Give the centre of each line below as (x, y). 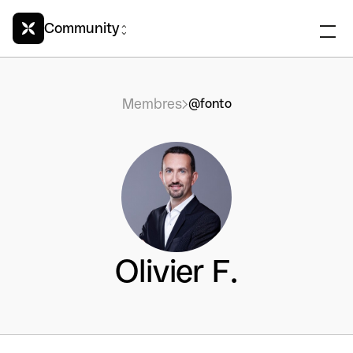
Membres (152, 104)
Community (82, 28)
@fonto (210, 104)
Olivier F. (176, 271)
